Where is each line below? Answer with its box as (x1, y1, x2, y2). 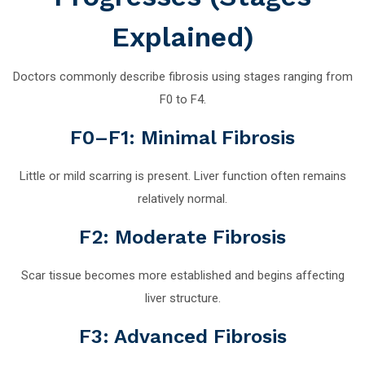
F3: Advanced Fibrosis (78, 324, 287, 348)
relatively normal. (138, 191, 227, 206)
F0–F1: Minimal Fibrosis (70, 125, 295, 149)
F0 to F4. (159, 91, 206, 107)
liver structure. (144, 290, 221, 306)
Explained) (111, 20, 254, 53)
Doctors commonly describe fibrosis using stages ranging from (12, 68, 353, 84)
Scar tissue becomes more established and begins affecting (20, 267, 345, 283)
